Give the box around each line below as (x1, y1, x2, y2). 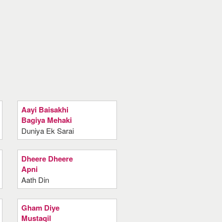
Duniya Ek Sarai (21, 125, 74, 136)
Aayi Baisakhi (21, 104, 68, 115)
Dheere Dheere (21, 153, 73, 164)
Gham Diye (21, 202, 59, 213)
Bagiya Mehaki (21, 114, 72, 125)
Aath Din (21, 174, 49, 185)
